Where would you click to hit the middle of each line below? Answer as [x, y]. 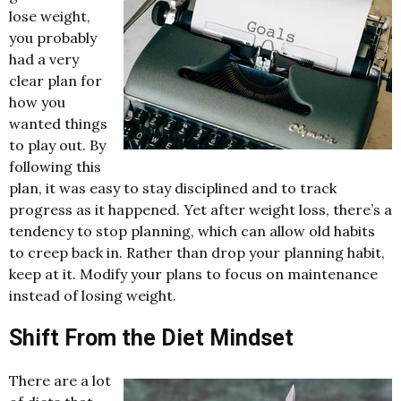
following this [55, 167]
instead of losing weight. [93, 296]
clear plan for [55, 81]
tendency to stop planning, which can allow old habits [192, 231]
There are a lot [60, 380]
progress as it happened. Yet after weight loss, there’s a [200, 210]
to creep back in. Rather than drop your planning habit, [197, 253]
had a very [44, 60]
